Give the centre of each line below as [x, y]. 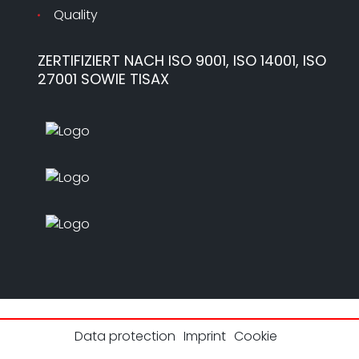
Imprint [204, 336]
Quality [76, 15]
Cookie [255, 336]
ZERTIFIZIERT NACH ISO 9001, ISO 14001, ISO [182, 61]
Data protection [125, 336]
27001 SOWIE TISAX [103, 79]
